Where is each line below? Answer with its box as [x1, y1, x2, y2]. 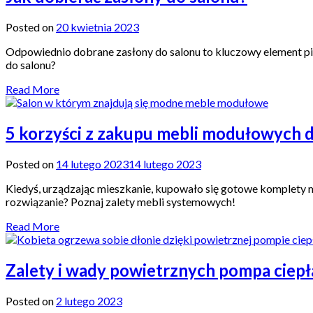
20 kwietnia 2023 [56, 20, 139, 34]
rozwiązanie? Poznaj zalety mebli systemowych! [6, 194, 235, 208]
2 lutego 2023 [56, 293, 122, 307]
